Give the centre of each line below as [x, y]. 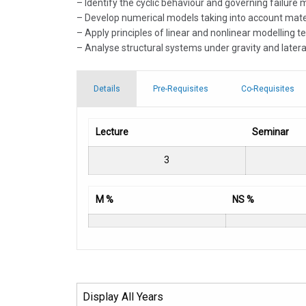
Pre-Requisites [180, 89]
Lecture [112, 132]
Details [107, 89]
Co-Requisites [267, 89]
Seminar [270, 132]
